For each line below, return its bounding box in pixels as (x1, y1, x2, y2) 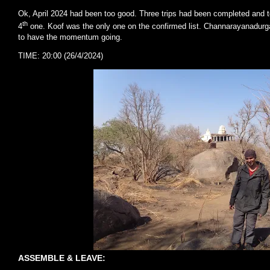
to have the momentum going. (18, 32, 122, 42)
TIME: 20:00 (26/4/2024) (18, 51, 103, 60)
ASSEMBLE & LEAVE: (18, 253, 105, 263)
